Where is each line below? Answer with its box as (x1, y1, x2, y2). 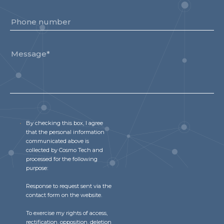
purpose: (26, 164, 50, 171)
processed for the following (26, 155, 98, 162)
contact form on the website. (26, 191, 105, 198)
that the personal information (26, 128, 105, 135)
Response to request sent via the (26, 182, 112, 189)
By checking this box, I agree (26, 119, 103, 126)
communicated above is (26, 137, 89, 144)
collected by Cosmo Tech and (26, 146, 103, 153)
